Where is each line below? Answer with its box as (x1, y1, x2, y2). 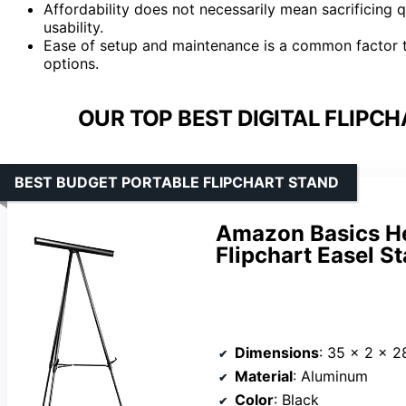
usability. (43, 17, 103, 36)
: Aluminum (293, 367, 368, 386)
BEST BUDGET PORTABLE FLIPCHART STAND (14, 172, 339, 191)
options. (43, 53, 99, 72)
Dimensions (235, 343, 319, 362)
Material (235, 367, 293, 386)
